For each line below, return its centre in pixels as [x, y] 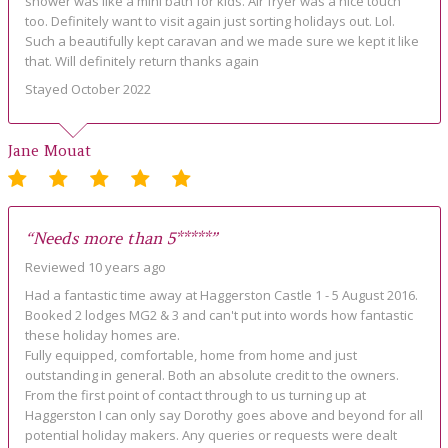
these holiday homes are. [102, 334]
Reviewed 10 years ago [95, 266]
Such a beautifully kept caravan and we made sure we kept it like [221, 41]
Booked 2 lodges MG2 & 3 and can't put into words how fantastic [218, 314]
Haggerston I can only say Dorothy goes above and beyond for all [223, 414]
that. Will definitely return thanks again [141, 61]
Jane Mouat [49, 151]
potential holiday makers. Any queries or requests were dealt [210, 434]
